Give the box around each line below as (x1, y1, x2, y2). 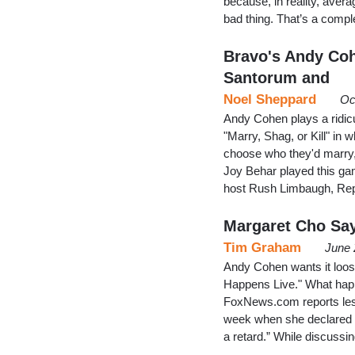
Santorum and (223, 68, 330, 86)
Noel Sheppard (223, 91, 316, 107)
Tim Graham (223, 239, 301, 255)
